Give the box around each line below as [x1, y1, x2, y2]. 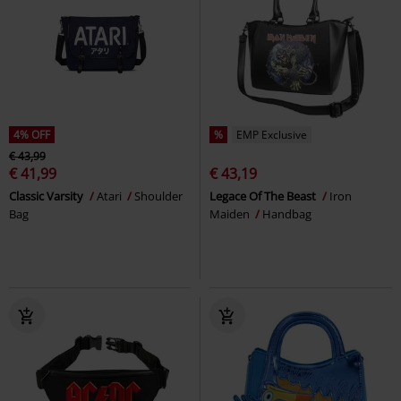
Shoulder [134, 187, 183, 204]
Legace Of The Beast [209, 187, 319, 204]
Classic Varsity [9, 187, 86, 204]
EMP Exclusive [236, 126, 307, 142]
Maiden [209, 205, 252, 222]
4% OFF [13, 126, 50, 142]
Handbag [262, 205, 311, 222]
